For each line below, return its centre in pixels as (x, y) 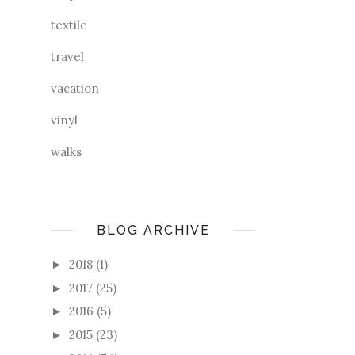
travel (67, 56)
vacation (75, 88)
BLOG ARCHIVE (153, 230)
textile (69, 25)
